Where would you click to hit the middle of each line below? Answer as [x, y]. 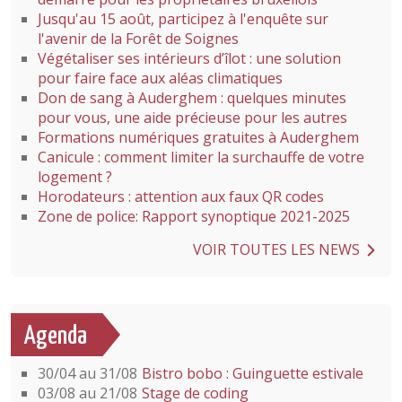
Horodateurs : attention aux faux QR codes [181, 197]
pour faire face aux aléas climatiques [160, 78]
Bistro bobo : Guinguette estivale [253, 373]
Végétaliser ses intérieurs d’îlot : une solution [189, 58]
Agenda [56, 336]
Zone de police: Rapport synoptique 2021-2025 [194, 216]
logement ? [75, 177]
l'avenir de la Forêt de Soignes [138, 39]
